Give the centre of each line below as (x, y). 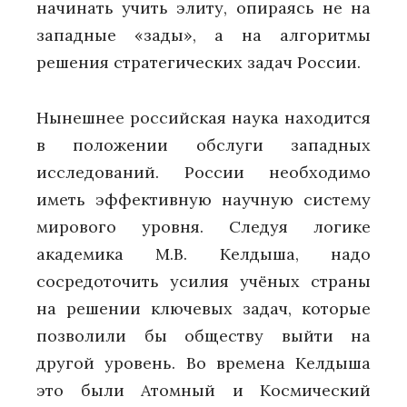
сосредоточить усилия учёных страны (203, 281)
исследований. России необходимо (203, 172)
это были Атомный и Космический (203, 390)
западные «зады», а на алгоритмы (203, 35)
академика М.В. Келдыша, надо (203, 253)
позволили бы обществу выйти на (203, 335)
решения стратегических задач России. (199, 63)
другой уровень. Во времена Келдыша (203, 362)
